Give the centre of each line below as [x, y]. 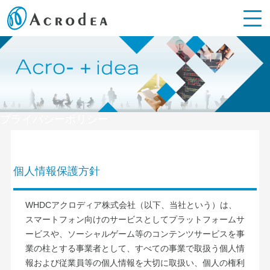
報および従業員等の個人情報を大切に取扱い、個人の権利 [135, 263]
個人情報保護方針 [57, 171]
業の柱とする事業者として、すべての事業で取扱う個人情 [135, 249]
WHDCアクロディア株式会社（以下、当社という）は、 [131, 205]
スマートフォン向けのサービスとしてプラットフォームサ [135, 220]
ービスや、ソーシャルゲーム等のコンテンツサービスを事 [135, 234]
